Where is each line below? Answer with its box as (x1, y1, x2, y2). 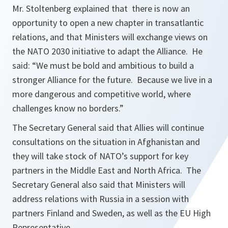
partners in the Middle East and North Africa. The (12, 164, 201, 177)
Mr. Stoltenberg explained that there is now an (12, 3, 190, 15)
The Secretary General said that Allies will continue (12, 122, 204, 134)
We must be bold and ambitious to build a (36, 60, 194, 72)
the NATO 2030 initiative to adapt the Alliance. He (12, 45, 203, 58)
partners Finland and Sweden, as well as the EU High (12, 207, 211, 219)
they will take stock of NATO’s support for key (12, 150, 188, 162)
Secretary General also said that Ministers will (12, 179, 185, 191)
